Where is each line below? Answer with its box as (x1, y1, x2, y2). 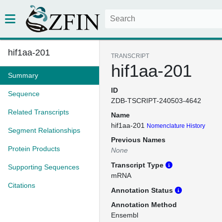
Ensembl (111, 211, 138, 219)
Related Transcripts (8, 108, 69, 116)
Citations (8, 181, 35, 189)
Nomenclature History (147, 122, 205, 129)
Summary (8, 71, 38, 79)
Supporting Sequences (8, 163, 79, 171)
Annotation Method (111, 201, 177, 209)
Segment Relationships (8, 126, 80, 134)
